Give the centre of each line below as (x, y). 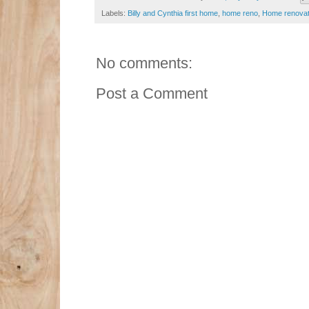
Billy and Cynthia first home (173, 13)
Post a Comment (152, 93)
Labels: (114, 13)
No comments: (144, 63)
